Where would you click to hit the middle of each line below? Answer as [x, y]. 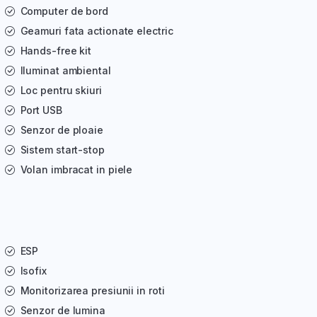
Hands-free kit [56, 51]
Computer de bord [64, 11]
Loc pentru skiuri [61, 91]
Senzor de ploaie [62, 130]
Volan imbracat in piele [76, 170]
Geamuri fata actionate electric [97, 31]
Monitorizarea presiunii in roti [92, 291]
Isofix [33, 271]
